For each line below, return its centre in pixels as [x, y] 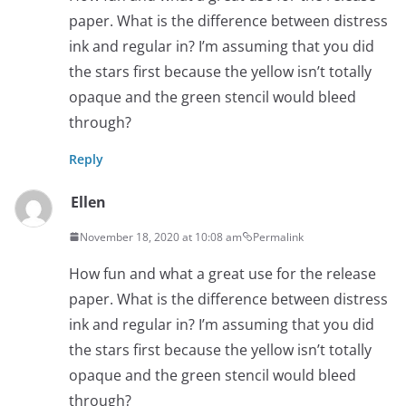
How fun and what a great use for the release [222, 273]
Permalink [278, 237]
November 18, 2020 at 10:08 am [161, 237]
